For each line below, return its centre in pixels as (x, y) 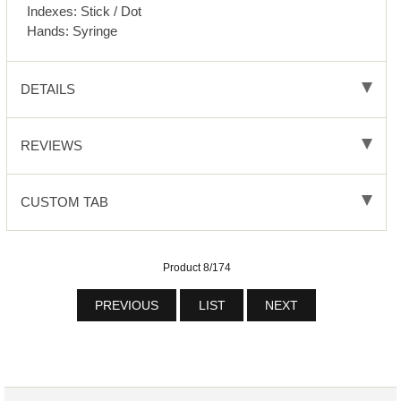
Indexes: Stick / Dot (85, 11)
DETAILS (47, 90)
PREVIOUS (126, 305)
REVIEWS (51, 146)
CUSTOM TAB (64, 202)
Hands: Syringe (73, 31)
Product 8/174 (196, 268)
